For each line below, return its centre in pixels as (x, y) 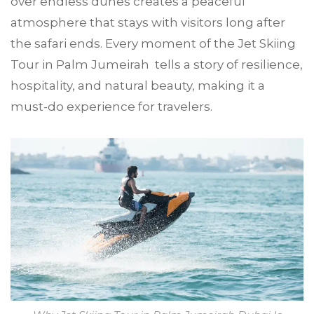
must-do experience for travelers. (111, 107)
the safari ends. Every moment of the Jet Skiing (153, 43)
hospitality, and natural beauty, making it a (138, 86)
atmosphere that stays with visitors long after (148, 22)
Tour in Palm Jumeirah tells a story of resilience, (157, 64)
